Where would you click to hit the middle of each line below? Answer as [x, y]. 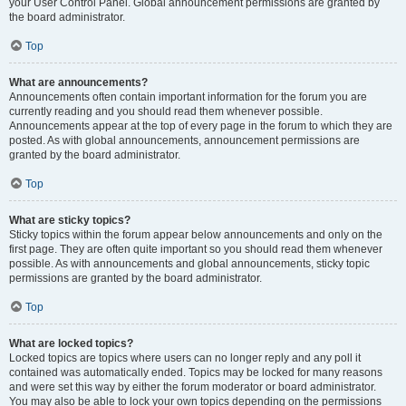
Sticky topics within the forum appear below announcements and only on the [196, 235]
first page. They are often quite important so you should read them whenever [196, 249]
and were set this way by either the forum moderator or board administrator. [193, 387]
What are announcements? [78, 82]
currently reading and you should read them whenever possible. [166, 111]
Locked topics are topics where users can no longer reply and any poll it [185, 358]
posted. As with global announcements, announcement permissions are [184, 140]
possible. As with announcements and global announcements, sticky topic [189, 264]
